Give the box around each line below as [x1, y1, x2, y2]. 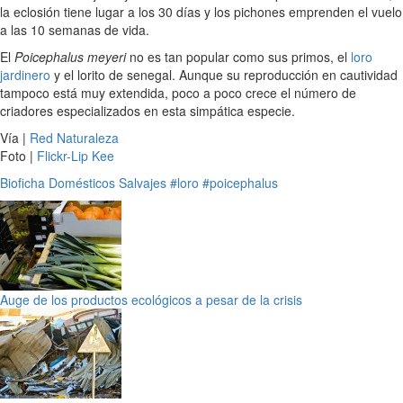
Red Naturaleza [30, 129, 119, 148]
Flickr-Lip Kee [37, 147, 114, 166]
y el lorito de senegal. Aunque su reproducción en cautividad [50, 66, 398, 85]
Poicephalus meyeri [14, 48, 126, 67]
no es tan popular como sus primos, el [126, 48, 351, 67]
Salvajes [119, 174, 166, 193]
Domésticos [49, 174, 115, 193]
